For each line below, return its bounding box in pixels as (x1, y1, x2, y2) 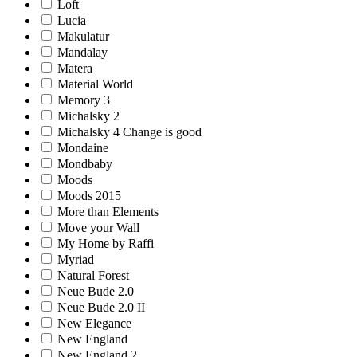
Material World (57, 76, 133, 91)
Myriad (57, 252, 94, 266)
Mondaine (57, 140, 108, 155)
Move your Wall (57, 220, 139, 234)
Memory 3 (57, 92, 110, 107)
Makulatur (57, 29, 109, 43)
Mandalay (57, 45, 108, 59)
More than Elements (57, 204, 159, 218)
